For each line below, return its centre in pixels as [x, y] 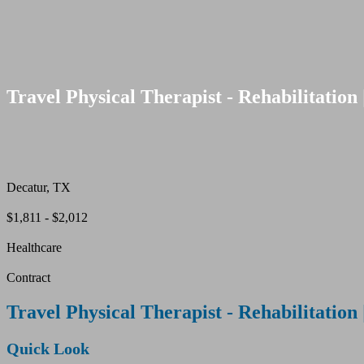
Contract [28, 278]
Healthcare [34, 248]
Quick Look [48, 349]
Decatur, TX [39, 188]
